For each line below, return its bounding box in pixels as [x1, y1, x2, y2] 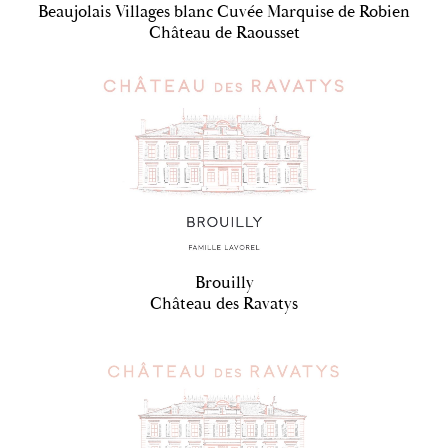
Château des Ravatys [150, 293, 298, 316]
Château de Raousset [148, 21, 300, 44]
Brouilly [194, 272, 254, 295]
